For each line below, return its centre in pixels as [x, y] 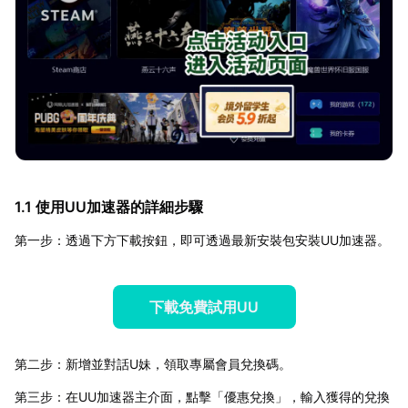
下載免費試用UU [204, 306]
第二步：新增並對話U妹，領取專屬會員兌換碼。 [153, 363]
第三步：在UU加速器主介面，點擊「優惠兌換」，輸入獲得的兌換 [202, 396]
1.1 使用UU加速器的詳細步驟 [109, 206]
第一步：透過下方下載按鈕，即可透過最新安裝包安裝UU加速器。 [202, 240]
